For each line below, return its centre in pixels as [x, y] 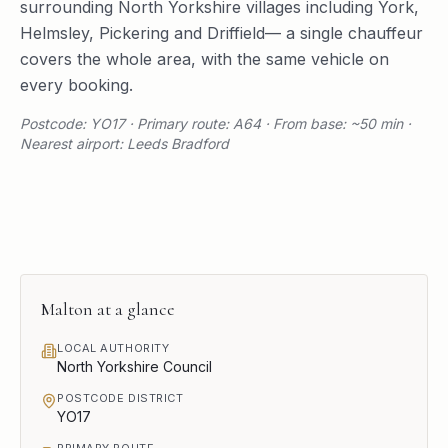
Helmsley [54, 32]
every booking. [76, 84]
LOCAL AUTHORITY [113, 347]
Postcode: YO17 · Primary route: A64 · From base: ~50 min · [215, 123]
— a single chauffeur [344, 32]
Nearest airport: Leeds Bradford [124, 143]
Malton [67, 308]
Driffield [236, 32]
